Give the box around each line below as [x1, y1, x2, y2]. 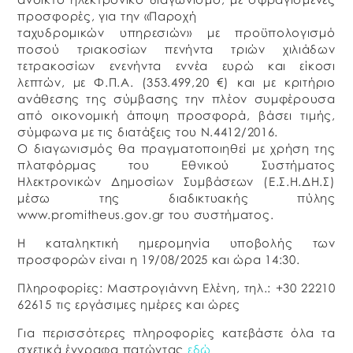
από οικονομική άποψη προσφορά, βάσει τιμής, [17, 108, 336, 123]
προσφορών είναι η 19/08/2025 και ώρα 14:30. [17, 252, 300, 267]
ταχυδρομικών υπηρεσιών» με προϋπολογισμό [17, 25, 336, 40]
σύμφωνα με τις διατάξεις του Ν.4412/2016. [17, 124, 279, 139]
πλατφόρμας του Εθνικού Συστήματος [17, 158, 336, 173]
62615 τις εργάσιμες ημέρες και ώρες [17, 297, 240, 312]
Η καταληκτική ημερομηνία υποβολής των [17, 236, 336, 251]
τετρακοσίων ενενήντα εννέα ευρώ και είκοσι [17, 58, 336, 73]
